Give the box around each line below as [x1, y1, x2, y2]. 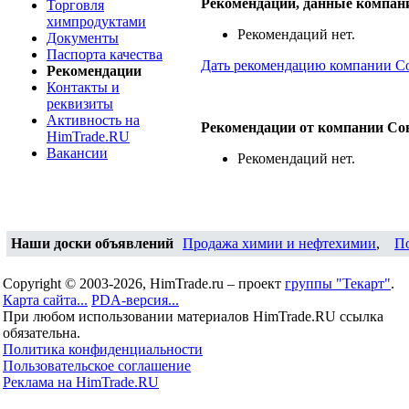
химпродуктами [47, 14, 146, 29]
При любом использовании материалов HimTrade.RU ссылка [3, 309, 383, 324]
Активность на [47, 112, 140, 128]
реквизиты [47, 96, 113, 111]
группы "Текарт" [285, 276, 391, 291]
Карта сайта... [3, 292, 88, 308]
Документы [47, 30, 119, 46]
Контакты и [47, 79, 120, 95]
